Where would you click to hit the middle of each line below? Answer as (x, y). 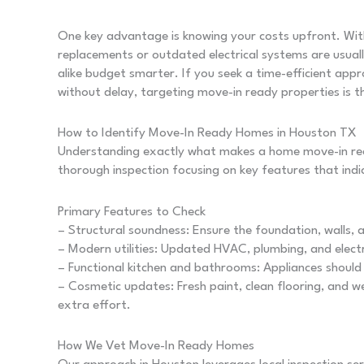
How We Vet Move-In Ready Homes (156, 346)
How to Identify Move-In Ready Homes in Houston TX (207, 134)
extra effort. (94, 305)
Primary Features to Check (132, 212)
